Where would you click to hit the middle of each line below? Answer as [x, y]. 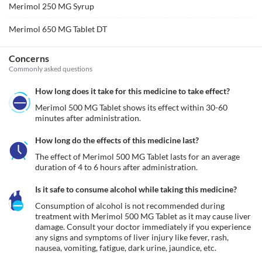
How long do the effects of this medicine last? [117, 140]
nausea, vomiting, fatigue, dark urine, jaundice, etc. [127, 248]
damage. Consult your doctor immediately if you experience [143, 227]
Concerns [29, 58]
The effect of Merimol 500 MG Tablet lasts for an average [137, 156]
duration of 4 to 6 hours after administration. [116, 167]
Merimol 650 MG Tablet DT [58, 29]
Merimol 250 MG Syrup [51, 6]
